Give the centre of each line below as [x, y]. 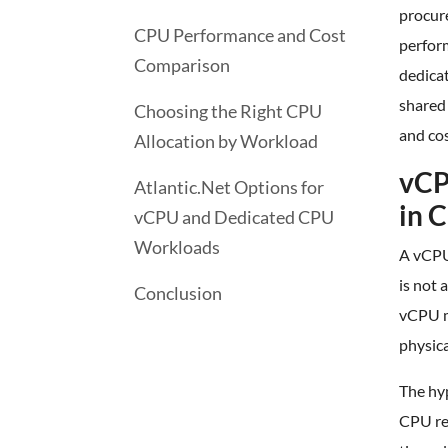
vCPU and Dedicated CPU [234, 217]
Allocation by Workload [226, 141]
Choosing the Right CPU [228, 111]
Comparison [182, 65]
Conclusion [178, 293]
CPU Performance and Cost [240, 35]
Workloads [177, 247]
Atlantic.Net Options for [229, 187]
